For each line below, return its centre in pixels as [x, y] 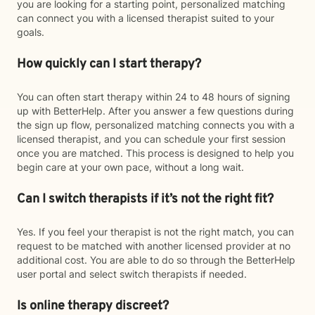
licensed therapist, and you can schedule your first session [151, 139]
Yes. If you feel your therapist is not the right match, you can [155, 232]
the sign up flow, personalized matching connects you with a [156, 125]
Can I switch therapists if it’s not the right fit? [145, 199]
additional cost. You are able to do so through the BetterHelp [156, 260]
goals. [31, 32]
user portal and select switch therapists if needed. [132, 274]
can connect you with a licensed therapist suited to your [146, 18]
